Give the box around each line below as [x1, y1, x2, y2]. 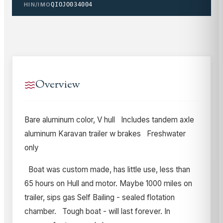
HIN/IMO [24, 1, 51, 8]
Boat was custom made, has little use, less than [24, 165, 190, 175]
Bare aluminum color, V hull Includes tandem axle [24, 115, 194, 125]
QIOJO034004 [51, 1, 93, 8]
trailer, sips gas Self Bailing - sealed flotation [24, 193, 175, 203]
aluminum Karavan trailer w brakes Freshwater [24, 129, 186, 139]
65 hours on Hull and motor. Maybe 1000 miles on [24, 179, 192, 189]
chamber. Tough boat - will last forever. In [24, 207, 170, 217]
